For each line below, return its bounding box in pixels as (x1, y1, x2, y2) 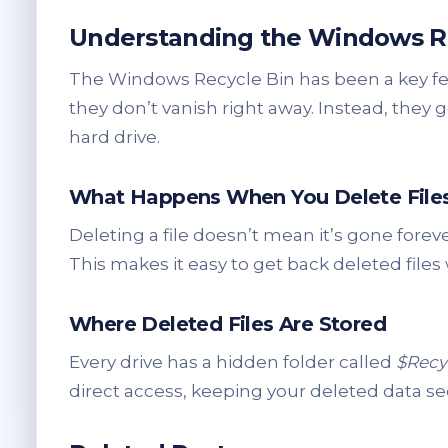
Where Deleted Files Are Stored (69, 312, 386, 337)
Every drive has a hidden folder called (69, 352, 396, 373)
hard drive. (69, 127, 160, 148)
